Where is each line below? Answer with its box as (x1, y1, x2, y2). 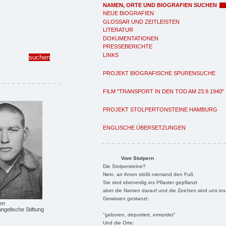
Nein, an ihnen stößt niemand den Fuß (102, 171, 193, 177)
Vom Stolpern (121, 155, 154, 161)
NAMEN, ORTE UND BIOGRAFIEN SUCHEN (103, 2, 217, 8)
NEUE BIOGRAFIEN (103, 10, 154, 16)
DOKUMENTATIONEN (103, 35, 158, 41)
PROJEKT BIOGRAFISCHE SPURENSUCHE (103, 70, 215, 76)
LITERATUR (103, 27, 133, 33)
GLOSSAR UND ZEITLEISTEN (103, 18, 180, 25)
